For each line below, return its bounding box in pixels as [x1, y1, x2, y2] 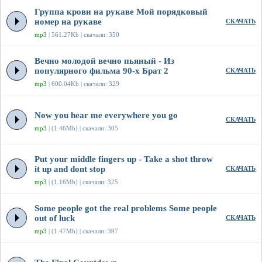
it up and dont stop [35, 164, 105, 174]
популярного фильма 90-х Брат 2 [35, 66, 168, 76]
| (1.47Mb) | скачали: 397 [47, 227, 118, 235]
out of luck [35, 213, 75, 223]
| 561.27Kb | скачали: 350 [47, 31, 119, 39]
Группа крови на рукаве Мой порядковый [35, 7, 208, 17]
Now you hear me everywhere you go [35, 111, 178, 120]
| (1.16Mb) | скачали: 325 [47, 178, 118, 186]
